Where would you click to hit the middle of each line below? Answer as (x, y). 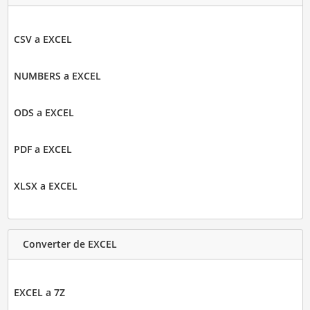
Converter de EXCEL (70, 244)
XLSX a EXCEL (45, 185)
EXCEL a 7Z (39, 292)
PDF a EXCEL (43, 149)
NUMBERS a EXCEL (57, 75)
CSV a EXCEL (43, 39)
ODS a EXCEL (44, 112)
